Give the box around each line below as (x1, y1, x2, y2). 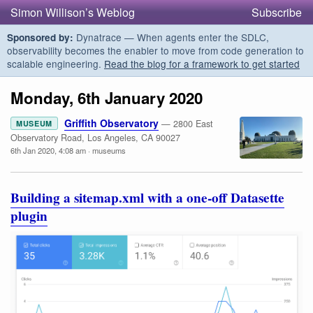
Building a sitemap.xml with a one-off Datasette (10, 187, 284, 208)
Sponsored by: (7, 31, 73, 44)
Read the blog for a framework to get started (104, 57, 300, 71)
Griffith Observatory (64, 116, 159, 131)
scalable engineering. (7, 57, 104, 71)
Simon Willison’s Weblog (10, 4, 135, 20)
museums (92, 145, 126, 156)
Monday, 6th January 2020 (10, 87, 203, 109)
